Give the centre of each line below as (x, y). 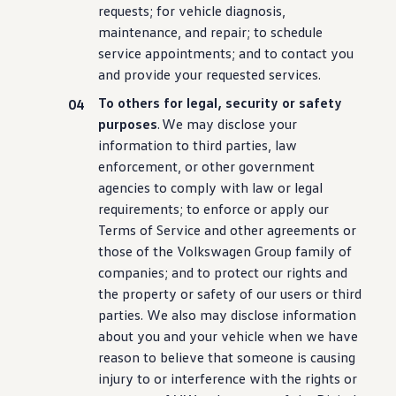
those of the (136, 251)
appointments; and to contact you (248, 53)
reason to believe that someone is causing (227, 357)
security (252, 103)
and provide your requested (182, 74)
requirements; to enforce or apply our (214, 209)
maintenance (138, 32)
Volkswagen (214, 251)
